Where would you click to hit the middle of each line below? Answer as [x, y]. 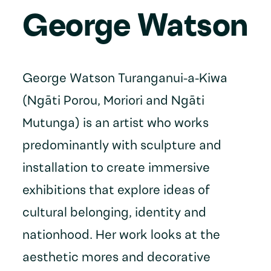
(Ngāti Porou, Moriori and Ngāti [114, 102]
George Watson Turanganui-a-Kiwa [125, 79]
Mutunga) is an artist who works [116, 124]
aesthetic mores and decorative [117, 258]
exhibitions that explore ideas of [116, 191]
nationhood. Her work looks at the [122, 236]
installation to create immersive [116, 169]
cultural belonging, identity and [115, 214]
